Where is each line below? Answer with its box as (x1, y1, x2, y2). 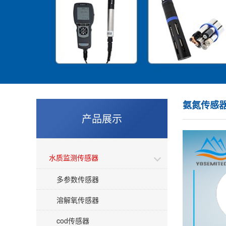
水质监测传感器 (49, 152, 98, 162)
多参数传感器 (56, 174, 99, 184)
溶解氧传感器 (56, 195, 99, 205)
